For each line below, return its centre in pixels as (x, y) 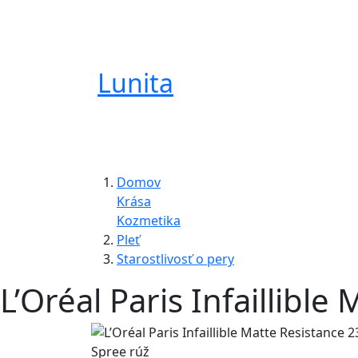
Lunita (135, 83)
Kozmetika (149, 221)
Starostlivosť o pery (175, 259)
